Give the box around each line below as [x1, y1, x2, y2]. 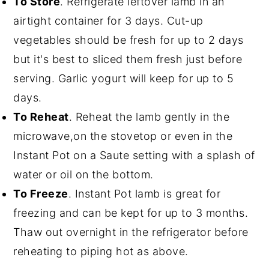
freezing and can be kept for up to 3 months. [13, 206, 249, 219]
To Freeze [13, 187, 68, 200]
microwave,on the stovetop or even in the [13, 129, 233, 142]
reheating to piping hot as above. [13, 244, 189, 258]
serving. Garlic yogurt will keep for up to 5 [13, 71, 234, 85]
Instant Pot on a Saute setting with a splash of [13, 148, 255, 162]
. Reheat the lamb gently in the [68, 110, 230, 123]
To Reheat [13, 110, 69, 123]
